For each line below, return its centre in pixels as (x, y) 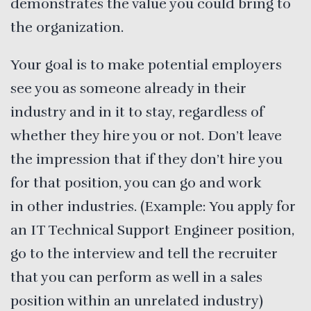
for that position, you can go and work (136, 183)
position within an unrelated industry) (137, 301)
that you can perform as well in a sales (136, 277)
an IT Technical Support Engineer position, (152, 230)
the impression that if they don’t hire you (146, 159)
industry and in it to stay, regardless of (137, 112)
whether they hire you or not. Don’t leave (146, 135)
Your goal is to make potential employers (146, 65)
